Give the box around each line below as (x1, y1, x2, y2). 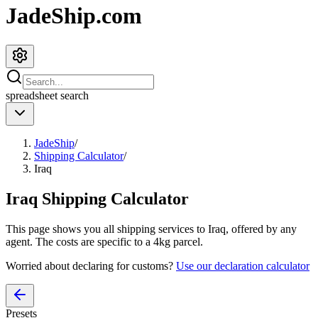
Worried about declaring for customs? (6, 259, 173, 272)
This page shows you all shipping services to (6, 222, 208, 235)
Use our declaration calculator (176, 259, 309, 272)
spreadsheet (6, 89, 57, 102)
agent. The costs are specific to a (6, 235, 153, 248)
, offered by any (226, 222, 297, 235)
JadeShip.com (6, 3, 142, 29)
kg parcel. (159, 235, 203, 248)
